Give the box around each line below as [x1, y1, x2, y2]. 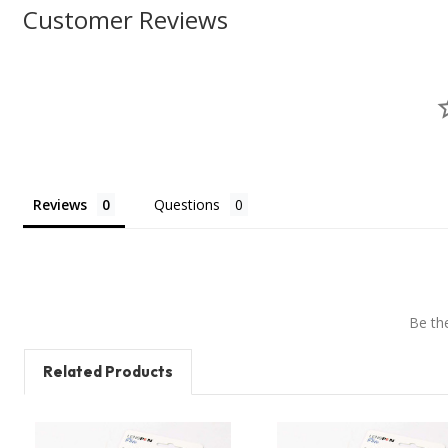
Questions [154, 194, 220, 214]
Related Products [43, 361, 173, 381]
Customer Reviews [23, 2, 228, 36]
